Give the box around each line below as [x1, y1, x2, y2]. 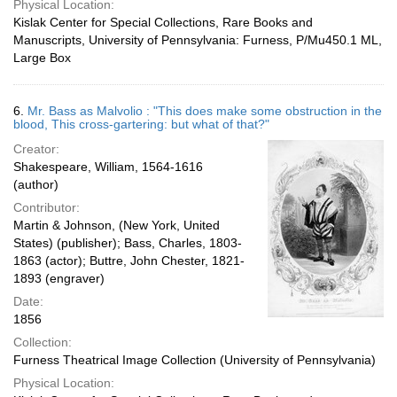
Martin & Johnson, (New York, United [13, 218, 220, 232]
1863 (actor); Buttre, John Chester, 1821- [13, 253, 245, 268]
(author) [13, 177, 58, 191]
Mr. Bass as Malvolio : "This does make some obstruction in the [27, 104, 382, 118]
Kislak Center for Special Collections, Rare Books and [13, 15, 313, 29]
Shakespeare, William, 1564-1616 [13, 160, 203, 174]
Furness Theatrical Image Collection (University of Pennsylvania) [13, 353, 376, 367]
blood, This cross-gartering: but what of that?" [13, 117, 269, 131]
